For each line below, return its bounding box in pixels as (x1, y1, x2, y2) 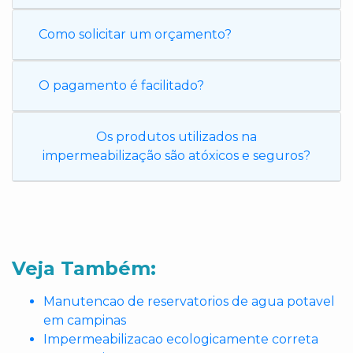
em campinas (43, 313, 126, 328)
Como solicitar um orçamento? (39, 27, 232, 42)
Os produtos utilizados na (96, 129, 257, 144)
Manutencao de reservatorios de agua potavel (43, 294, 335, 309)
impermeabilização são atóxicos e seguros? (43, 148, 310, 163)
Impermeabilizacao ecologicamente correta (43, 332, 318, 347)
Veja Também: (12, 257, 156, 280)
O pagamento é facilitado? (39, 78, 204, 93)
